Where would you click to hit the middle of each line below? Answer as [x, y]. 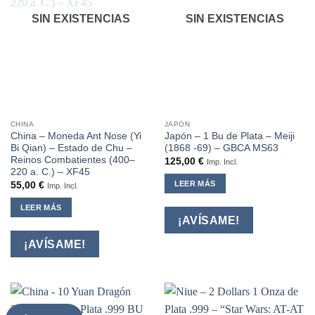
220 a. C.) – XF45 [50, 172]
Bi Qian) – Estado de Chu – [71, 148]
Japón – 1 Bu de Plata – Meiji [229, 136]
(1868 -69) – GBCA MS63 [221, 148]
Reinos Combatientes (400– [72, 160]
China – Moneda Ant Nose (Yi [76, 136]
